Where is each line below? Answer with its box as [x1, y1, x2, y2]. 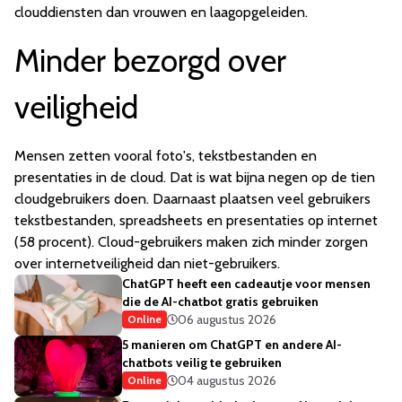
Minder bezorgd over [14, 40, 286, 80]
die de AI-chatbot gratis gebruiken [122, 293, 319, 310]
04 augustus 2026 [178, 371, 276, 389]
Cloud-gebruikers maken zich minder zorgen [98, 232, 368, 250]
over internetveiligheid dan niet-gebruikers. [14, 254, 280, 272]
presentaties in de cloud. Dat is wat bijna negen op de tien [14, 168, 375, 186]
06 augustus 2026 [178, 310, 276, 328]
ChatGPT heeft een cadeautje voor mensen [122, 275, 371, 292]
